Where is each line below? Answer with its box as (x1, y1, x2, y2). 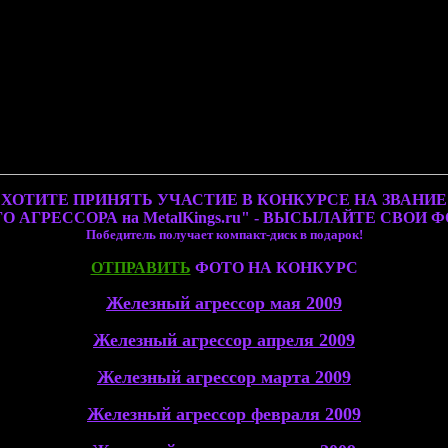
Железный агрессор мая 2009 (106, 293, 342, 313)
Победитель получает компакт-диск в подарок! (85, 227, 363, 242)
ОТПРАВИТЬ (90, 259, 191, 276)
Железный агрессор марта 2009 (97, 367, 351, 387)
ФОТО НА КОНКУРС (194, 259, 358, 276)
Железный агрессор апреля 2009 (93, 330, 355, 350)
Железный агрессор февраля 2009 (87, 404, 361, 424)
